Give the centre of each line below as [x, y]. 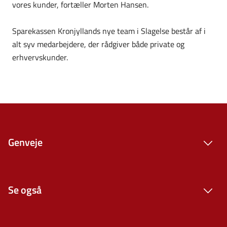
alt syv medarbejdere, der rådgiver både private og [98, 44]
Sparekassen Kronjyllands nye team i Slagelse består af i [109, 31]
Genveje [25, 142]
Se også [25, 190]
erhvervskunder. [40, 57]
